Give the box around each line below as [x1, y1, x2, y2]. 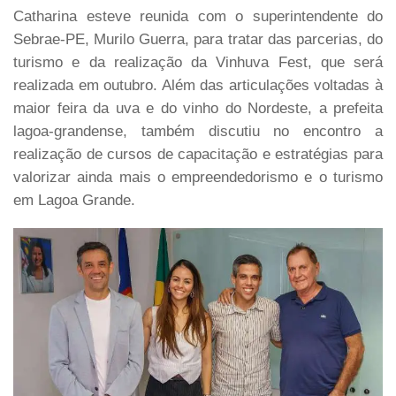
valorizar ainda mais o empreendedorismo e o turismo [13, 169, 383, 187]
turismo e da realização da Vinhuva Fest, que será [13, 54, 383, 72]
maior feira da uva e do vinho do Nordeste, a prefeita [13, 100, 383, 118]
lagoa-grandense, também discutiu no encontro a [13, 123, 383, 141]
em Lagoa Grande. [13, 192, 135, 209]
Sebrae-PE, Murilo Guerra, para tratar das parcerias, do [13, 31, 383, 49]
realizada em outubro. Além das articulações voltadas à [13, 77, 383, 95]
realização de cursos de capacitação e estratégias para [13, 146, 383, 164]
